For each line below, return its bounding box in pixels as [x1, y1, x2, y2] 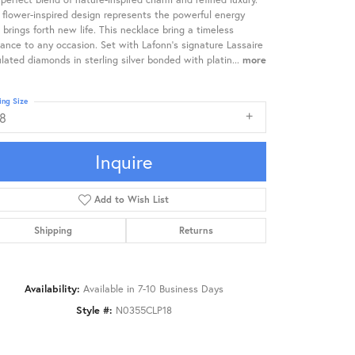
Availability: [24, 281, 80, 296]
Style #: [75, 303, 113, 317]
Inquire [95, 148, 152, 174]
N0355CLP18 [115, 303, 172, 317]
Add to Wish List [94, 193, 170, 205]
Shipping [34, 223, 73, 236]
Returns [178, 223, 213, 236]
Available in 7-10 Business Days [82, 281, 223, 296]
